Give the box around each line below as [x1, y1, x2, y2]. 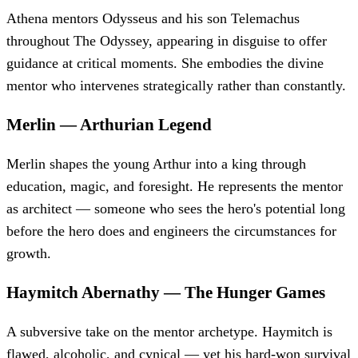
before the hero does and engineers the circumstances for [6, 222, 336, 239]
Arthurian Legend [80, 114, 212, 134]
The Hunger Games [185, 282, 325, 302]
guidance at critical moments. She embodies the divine [6, 54, 324, 71]
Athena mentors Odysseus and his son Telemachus [6, 10, 300, 26]
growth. [6, 245, 51, 261]
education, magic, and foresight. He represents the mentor [6, 177, 343, 194]
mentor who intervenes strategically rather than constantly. [6, 77, 346, 93]
